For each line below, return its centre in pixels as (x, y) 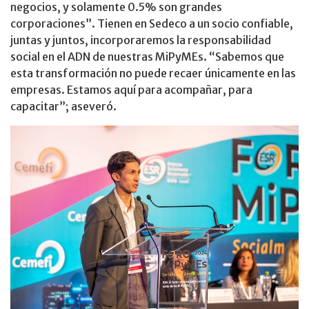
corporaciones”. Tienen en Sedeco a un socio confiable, (152, 23)
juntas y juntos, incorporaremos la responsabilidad (141, 40)
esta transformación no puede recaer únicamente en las (153, 73)
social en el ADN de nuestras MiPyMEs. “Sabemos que (147, 56)
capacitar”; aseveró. (63, 106)
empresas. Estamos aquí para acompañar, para (131, 89)
